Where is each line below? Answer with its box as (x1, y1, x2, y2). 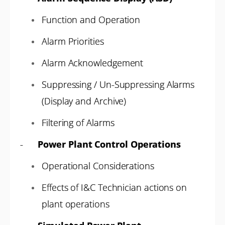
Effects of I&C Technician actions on (42, 181, 187, 193)
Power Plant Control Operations (38, 138, 181, 150)
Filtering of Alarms (42, 117, 115, 129)
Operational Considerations (42, 160, 154, 172)
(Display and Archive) (42, 95, 127, 107)
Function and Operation (42, 14, 141, 26)
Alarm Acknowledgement (42, 57, 144, 69)
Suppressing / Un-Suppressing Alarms (42, 78, 195, 90)
